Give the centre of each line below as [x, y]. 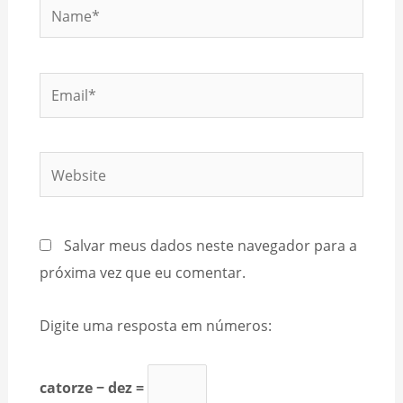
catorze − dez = [93, 387]
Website [66, 165]
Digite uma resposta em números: [155, 325]
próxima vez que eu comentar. [142, 272]
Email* [61, 85]
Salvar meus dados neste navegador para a [210, 245]
